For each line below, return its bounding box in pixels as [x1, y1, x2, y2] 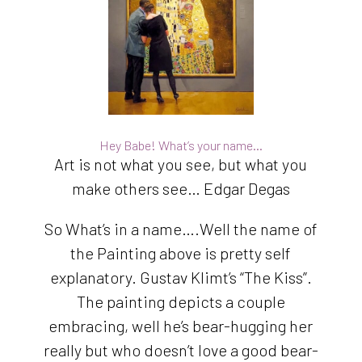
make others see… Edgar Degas [71, 178, 290, 198]
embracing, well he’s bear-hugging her [48, 315, 314, 335]
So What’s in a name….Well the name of [44, 218, 318, 238]
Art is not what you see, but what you [54, 154, 308, 174]
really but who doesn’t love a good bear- [43, 339, 318, 360]
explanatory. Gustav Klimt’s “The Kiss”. [49, 267, 312, 287]
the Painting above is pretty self [70, 242, 292, 263]
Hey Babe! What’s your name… [99, 137, 263, 153]
